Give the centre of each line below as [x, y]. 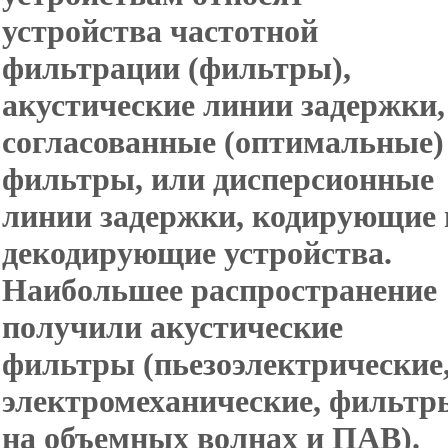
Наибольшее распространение [219, 290]
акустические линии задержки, [223, 105]
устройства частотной [160, 31]
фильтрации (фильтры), [176, 68]
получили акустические [172, 327]
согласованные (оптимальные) [223, 142]
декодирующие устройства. [197, 253]
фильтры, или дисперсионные [218, 179]
